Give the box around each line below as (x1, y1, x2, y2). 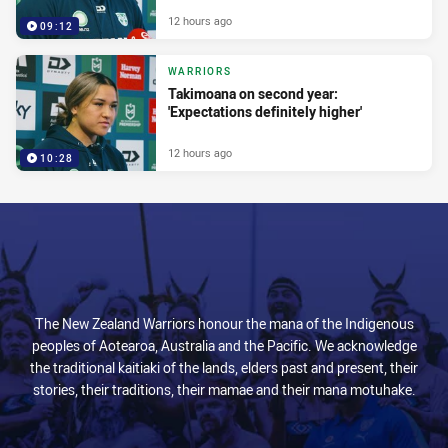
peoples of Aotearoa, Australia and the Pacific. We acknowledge (31, 336, 417, 355)
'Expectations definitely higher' (168, 102, 362, 122)
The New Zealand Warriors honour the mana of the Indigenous (34, 314, 414, 333)
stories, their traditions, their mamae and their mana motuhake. (32, 380, 416, 399)
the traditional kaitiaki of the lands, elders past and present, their (30, 358, 418, 377)
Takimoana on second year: (168, 84, 338, 104)
